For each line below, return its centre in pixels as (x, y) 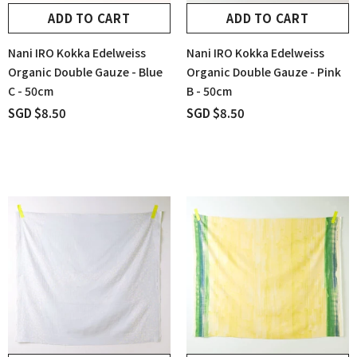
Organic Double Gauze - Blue (85, 71)
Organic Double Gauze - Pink (264, 71)
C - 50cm (31, 90)
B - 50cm (209, 90)
